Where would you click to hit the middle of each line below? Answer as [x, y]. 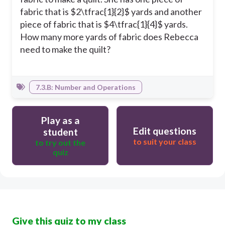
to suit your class [165, 142]
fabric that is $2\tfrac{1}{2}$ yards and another [111, 12]
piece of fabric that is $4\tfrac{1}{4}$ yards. [104, 24]
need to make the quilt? [65, 49]
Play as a [60, 121]
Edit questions [165, 131]
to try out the [60, 143]
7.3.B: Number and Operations [86, 87]
